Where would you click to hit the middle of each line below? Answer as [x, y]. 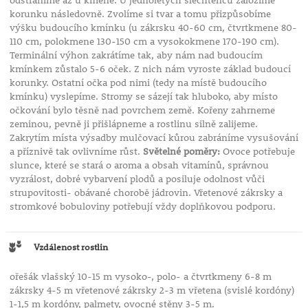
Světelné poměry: [183, 152]
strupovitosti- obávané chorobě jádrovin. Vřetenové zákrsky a [146, 193]
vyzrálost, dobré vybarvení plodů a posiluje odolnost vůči [137, 179]
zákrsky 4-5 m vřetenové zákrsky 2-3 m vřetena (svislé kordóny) [152, 290]
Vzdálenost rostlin [70, 247]
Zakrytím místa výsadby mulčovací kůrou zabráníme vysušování [154, 138]
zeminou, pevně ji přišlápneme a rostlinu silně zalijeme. [133, 124]
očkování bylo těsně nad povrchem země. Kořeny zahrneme [142, 110]
